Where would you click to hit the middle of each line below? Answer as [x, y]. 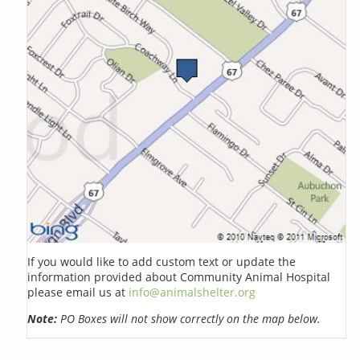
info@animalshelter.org [192, 292]
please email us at [78, 292]
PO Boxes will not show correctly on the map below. [189, 318]
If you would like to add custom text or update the [162, 261]
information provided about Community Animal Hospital [179, 276]
